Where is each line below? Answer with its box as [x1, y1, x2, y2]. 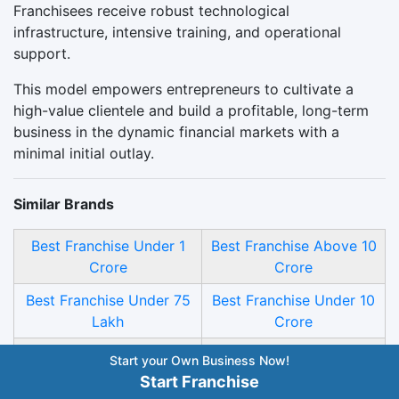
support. [13, 44, 70, 62]
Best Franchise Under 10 [212, 290, 375, 309]
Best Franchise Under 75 [25, 290, 191, 309]
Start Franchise [140, 372, 259, 391]
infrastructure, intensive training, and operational [13, 22, 341, 41]
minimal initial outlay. [13, 143, 154, 162]
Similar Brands [13, 194, 114, 213]
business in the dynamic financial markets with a [13, 122, 339, 141]
